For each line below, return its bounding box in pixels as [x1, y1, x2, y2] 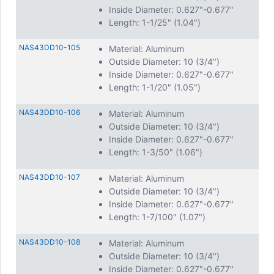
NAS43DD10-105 [19, 43, 80, 52]
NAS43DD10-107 [19, 172, 80, 182]
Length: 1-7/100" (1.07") [109, 212, 206, 222]
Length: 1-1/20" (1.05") [109, 82, 201, 92]
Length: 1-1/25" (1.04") [109, 17, 201, 28]
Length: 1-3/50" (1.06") [109, 147, 202, 157]
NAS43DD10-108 [19, 237, 80, 246]
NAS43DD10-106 [19, 108, 80, 117]
